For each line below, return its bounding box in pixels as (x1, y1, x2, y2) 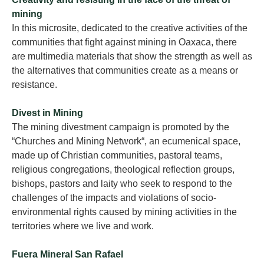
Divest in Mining (12, 108, 83, 118)
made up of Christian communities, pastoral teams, (12, 150, 222, 161)
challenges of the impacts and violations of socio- (12, 193, 216, 203)
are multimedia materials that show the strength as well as (12, 51, 252, 62)
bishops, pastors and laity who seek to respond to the (12, 179, 232, 189)
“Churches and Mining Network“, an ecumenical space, (12, 136, 240, 147)
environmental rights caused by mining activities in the (12, 207, 237, 217)
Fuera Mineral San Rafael (12, 249, 123, 260)
